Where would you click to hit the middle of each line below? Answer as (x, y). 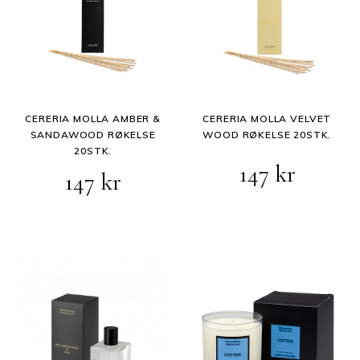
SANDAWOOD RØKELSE (93, 134)
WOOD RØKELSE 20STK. (267, 134)
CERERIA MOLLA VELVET (267, 118)
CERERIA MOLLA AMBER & (93, 118)
